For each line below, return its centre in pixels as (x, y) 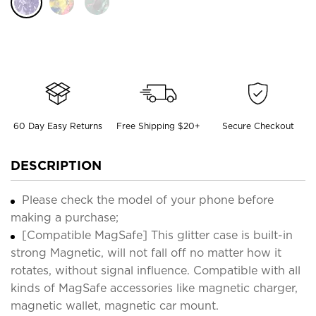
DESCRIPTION (56, 165)
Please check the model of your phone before (148, 200)
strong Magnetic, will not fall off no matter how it (146, 253)
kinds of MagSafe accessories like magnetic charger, (154, 288)
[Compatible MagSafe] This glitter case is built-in (157, 235)
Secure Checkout (259, 126)
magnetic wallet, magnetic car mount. (115, 305)
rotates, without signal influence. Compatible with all (156, 270)
